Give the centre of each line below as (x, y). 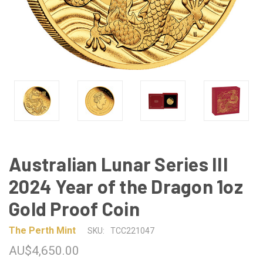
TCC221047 (132, 231)
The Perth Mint (42, 230)
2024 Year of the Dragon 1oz (126, 186)
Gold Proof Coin (74, 208)
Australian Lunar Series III (119, 164)
